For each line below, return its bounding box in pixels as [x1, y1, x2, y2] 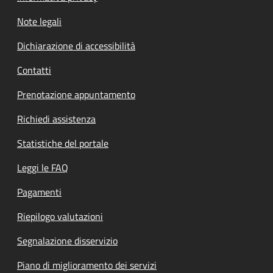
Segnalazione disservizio [17, 233, 118, 248]
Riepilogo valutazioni [17, 208, 103, 224]
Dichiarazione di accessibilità [17, 38, 135, 53]
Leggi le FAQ [17, 160, 68, 175]
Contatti [17, 62, 51, 77]
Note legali [17, 13, 62, 29]
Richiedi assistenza [17, 111, 96, 126]
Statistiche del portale [17, 135, 108, 151]
